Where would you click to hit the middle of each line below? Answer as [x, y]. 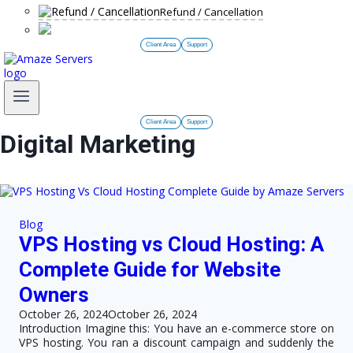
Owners [54, 295]
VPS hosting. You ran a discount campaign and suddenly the [176, 343]
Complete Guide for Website [150, 270]
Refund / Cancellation [211, 12]
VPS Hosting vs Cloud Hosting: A [171, 245]
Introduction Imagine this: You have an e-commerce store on [176, 329]
